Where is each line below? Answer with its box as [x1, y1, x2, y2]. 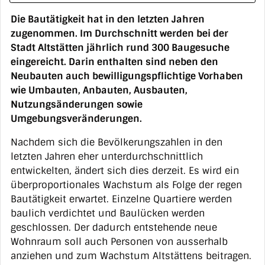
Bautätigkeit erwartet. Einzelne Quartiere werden [11, 192, 232, 205]
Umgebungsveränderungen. [11, 112, 142, 125]
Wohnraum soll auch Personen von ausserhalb [11, 235, 228, 248]
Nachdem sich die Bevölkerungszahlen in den [11, 135, 222, 148]
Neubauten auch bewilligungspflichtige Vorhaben [11, 69, 243, 82]
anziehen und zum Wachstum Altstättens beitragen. [11, 249, 251, 262]
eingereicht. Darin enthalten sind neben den [11, 55, 218, 68]
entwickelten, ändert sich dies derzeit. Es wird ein [11, 164, 239, 177]
